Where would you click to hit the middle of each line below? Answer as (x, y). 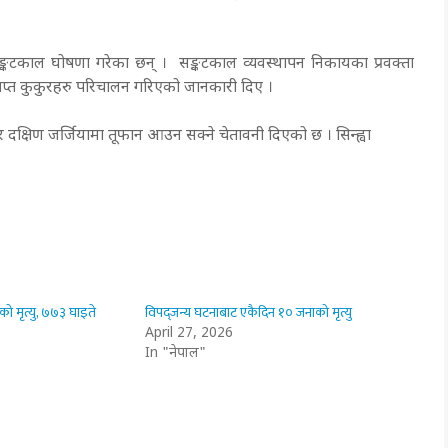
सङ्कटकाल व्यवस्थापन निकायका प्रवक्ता (296, 64)
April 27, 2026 (189, 333)
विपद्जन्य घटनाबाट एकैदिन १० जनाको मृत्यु (249, 312)
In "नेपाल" (176, 353)
